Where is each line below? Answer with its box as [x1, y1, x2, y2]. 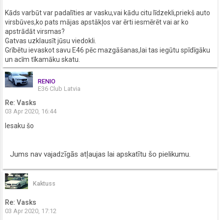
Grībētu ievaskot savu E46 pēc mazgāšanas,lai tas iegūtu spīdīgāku [5, 46, 210, 54]
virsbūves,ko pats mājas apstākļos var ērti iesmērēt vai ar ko [5, 18, 189, 26]
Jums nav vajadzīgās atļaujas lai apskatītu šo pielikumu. [10, 150, 191, 159]
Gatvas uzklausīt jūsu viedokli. [5, 36, 96, 45]
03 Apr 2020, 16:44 [5, 108, 56, 115]
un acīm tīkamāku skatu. [5, 55, 80, 63]
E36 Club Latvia [37, 85, 81, 93]
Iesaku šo [5, 122, 34, 130]
